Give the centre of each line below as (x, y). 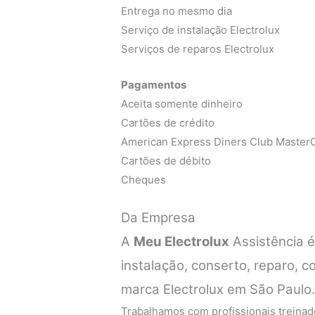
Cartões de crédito (168, 123)
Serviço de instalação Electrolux (201, 30)
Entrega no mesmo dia (177, 11)
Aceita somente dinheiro (182, 104)
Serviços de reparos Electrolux (198, 49)
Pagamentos (154, 85)
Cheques (144, 180)
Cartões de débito (166, 161)
